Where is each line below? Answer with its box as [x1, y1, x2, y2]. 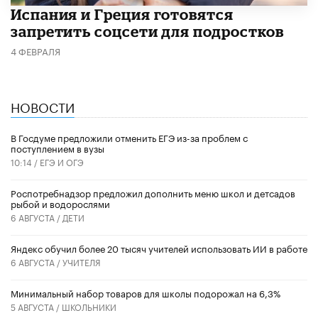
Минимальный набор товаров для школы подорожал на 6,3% [11, 285, 280, 300]
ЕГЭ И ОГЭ [40, 154, 84, 168]
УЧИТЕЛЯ [62, 254, 101, 268]
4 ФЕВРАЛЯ [11, 43, 60, 57]
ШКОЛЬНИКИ [62, 299, 116, 313]
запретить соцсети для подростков [11, 22, 285, 40]
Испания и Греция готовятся [11, 5, 234, 23]
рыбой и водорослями [11, 195, 110, 210]
